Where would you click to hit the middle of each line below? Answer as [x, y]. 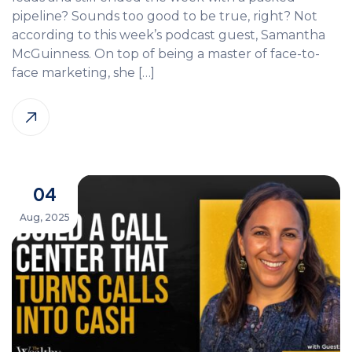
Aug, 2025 [45, 217]
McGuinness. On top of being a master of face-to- [166, 53]
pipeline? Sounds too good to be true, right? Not [165, 16]
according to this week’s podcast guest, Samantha [169, 35]
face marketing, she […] [83, 72]
